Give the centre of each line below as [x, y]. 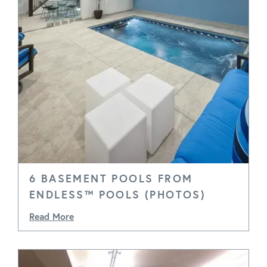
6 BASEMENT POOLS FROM [111, 178]
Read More [52, 216]
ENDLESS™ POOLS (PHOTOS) [118, 194]
